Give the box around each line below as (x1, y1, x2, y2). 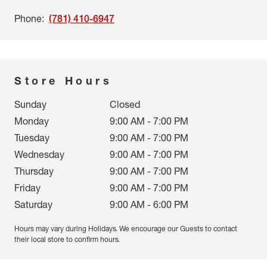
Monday (14, 115, 49, 127)
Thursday (14, 165, 54, 177)
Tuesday (14, 132, 49, 144)
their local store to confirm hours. (14, 235, 120, 244)
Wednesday (14, 148, 64, 160)
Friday (14, 182, 41, 194)
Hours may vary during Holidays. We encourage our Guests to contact (14, 224, 237, 233)
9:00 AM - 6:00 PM (110, 198, 188, 210)
